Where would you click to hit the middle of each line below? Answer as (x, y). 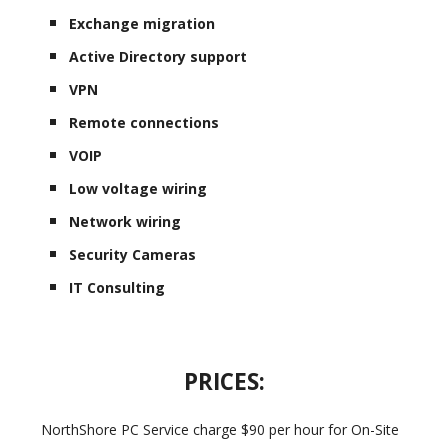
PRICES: (224, 381)
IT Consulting (117, 287)
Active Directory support (158, 56)
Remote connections (144, 122)
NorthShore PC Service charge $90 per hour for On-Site (214, 429)
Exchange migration (142, 23)
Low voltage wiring (138, 188)
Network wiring (125, 221)
